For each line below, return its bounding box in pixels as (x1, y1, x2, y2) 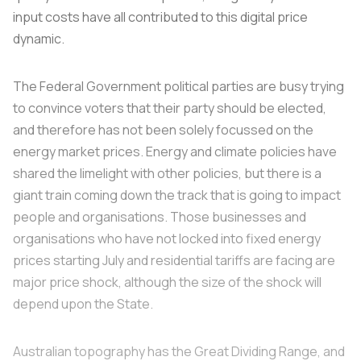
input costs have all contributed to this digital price (13, 7, 308, 26)
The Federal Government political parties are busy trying (13, 77, 344, 95)
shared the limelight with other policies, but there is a (13, 164, 322, 182)
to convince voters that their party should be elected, (13, 98, 326, 117)
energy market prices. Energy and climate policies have (13, 142, 337, 160)
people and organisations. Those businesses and (13, 207, 306, 226)
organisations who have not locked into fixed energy (13, 229, 321, 247)
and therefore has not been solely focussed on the (13, 120, 313, 139)
